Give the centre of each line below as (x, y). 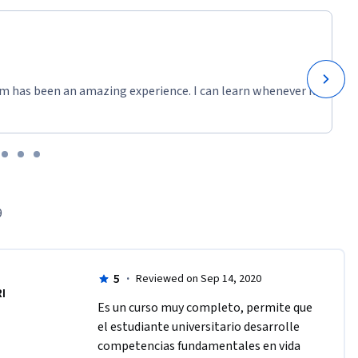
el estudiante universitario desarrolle (198, 327)
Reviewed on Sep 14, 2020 (198, 279)
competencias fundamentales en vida (199, 346)
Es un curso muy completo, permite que (205, 308)
